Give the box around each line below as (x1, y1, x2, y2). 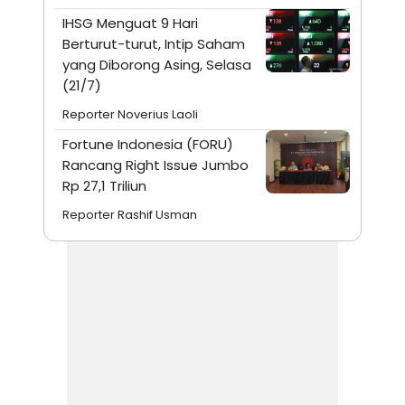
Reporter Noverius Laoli (62, 106, 198, 124)
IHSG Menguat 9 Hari (62, 14, 198, 33)
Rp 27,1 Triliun (62, 176, 146, 196)
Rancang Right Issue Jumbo (62, 155, 249, 175)
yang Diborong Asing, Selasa (62, 55, 251, 75)
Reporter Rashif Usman (62, 206, 197, 224)
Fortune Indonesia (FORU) (62, 135, 233, 155)
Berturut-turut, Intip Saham (62, 34, 245, 54)
